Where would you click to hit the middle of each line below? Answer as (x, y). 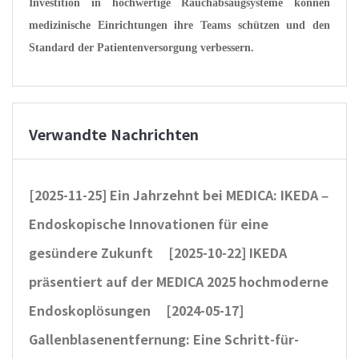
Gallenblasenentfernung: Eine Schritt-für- (164, 340)
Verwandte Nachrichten (114, 135)
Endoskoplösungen (91, 311)
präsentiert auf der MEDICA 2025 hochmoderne (179, 282)
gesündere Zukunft (93, 253)
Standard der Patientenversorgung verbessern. (141, 48)
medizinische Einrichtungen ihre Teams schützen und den (179, 25)
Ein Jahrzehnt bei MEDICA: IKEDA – (219, 196)
